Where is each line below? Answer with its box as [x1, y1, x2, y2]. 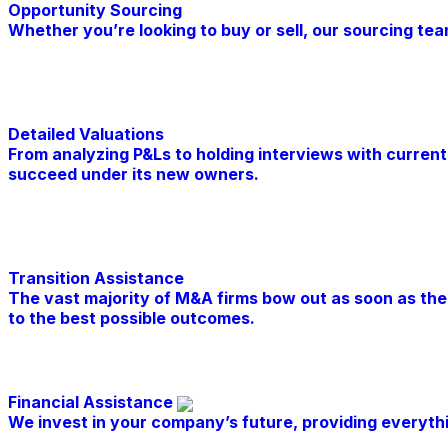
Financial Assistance [8, 392, 177, 413]
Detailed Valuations [8, 124, 164, 145]
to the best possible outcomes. [8, 308, 255, 329]
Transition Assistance [8, 268, 184, 289]
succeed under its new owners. [8, 164, 259, 185]
